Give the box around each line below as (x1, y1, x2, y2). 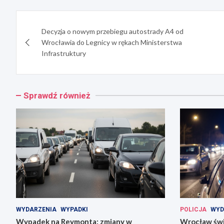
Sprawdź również (23, 90, 90, 101)
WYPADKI (60, 205, 88, 213)
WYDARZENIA (16, 205, 56, 213)
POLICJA (179, 205, 206, 213)
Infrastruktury (41, 49, 86, 58)
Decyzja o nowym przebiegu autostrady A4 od (41, 27, 183, 36)
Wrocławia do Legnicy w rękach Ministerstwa (41, 38, 182, 47)
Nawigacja (15, 10, 88, 30)
